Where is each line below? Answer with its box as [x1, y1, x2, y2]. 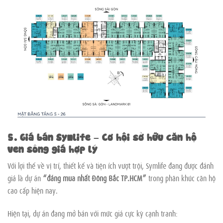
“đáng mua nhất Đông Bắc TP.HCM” [43, 172, 146, 183]
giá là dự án [7, 172, 43, 183]
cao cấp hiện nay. [7, 184, 58, 196]
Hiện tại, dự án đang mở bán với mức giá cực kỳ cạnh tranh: [7, 207, 178, 219]
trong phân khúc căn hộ [146, 172, 216, 183]
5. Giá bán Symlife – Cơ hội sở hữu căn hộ [7, 130, 197, 143]
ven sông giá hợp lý [7, 142, 98, 155]
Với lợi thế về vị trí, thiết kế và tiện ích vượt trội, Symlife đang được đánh [7, 159, 214, 171]
